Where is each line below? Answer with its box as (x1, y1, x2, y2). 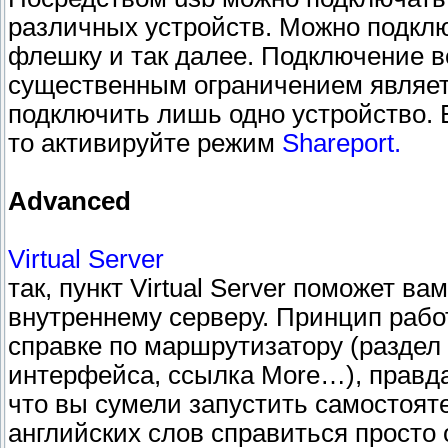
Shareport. (282, 129, 401, 158)
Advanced (8, 187, 131, 216)
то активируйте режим (8, 129, 282, 158)
